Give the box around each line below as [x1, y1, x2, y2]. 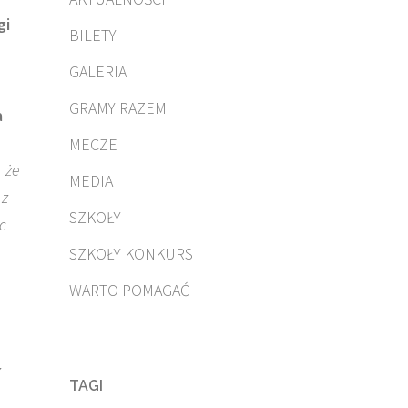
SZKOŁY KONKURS [69, 243, 193, 264]
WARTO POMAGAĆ [69, 280, 189, 301]
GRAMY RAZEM [69, 97, 167, 118]
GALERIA [69, 61, 127, 82]
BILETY [69, 25, 117, 46]
